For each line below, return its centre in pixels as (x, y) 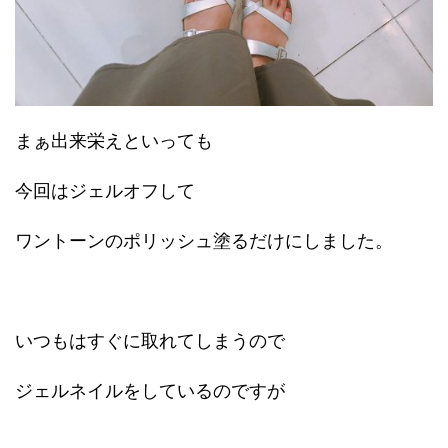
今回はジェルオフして (105, 190)
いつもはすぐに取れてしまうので (150, 340)
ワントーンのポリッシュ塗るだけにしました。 (204, 240)
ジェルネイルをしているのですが (150, 390)
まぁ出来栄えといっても (114, 140)
